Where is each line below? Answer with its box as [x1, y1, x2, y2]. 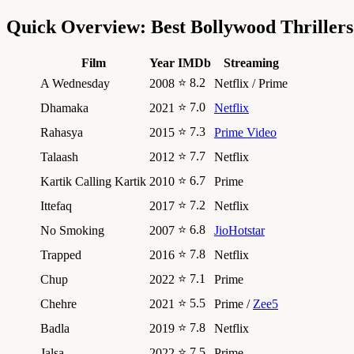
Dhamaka [40, 100, 88, 115]
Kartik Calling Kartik [40, 174, 146, 188]
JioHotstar [214, 223, 265, 237]
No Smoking [40, 223, 104, 237]
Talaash [40, 149, 78, 164]
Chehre [40, 296, 77, 311]
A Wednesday [40, 76, 110, 90]
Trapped [40, 247, 81, 262]
